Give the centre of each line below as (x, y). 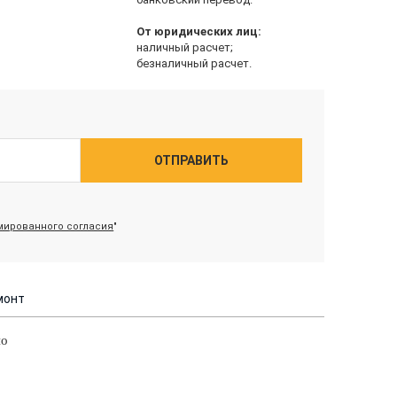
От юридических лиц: (198, 31)
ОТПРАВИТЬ (191, 160)
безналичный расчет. (194, 63)
